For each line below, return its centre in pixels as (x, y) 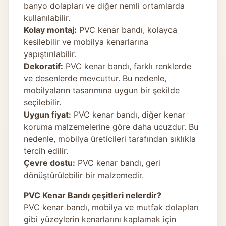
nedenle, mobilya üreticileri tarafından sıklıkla (110, 138)
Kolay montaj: (50, 30)
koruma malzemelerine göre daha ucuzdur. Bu (111, 126)
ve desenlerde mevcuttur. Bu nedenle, (95, 78)
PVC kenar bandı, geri (118, 163)
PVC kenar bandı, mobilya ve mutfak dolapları (111, 207)
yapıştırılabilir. (50, 54)
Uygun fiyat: (47, 114)
